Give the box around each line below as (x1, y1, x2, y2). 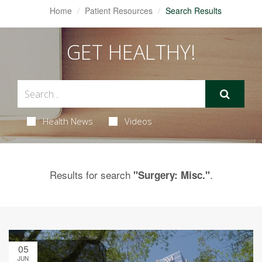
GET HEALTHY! (66, 39, 196, 65)
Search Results (165, 5, 222, 16)
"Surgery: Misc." (133, 168, 210, 182)
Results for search (49, 167, 133, 182)
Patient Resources (84, 5, 153, 16)
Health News (42, 115, 93, 127)
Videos (124, 115, 152, 127)
